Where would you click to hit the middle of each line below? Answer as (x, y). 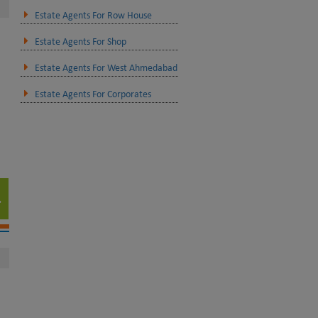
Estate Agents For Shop (80, 42)
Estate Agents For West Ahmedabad (106, 68)
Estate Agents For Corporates (93, 95)
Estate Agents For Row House (93, 16)
